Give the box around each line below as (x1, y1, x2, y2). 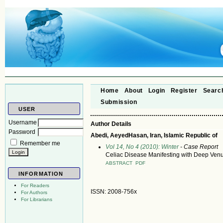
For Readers (21, 183, 49, 189)
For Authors (21, 190, 47, 196)
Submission (101, 98, 137, 106)
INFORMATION (18, 171, 64, 177)
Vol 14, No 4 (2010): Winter (106, 143, 179, 150)
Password (8, 128, 35, 135)
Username (8, 118, 37, 126)
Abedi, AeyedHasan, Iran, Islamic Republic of (91, 132, 218, 139)
